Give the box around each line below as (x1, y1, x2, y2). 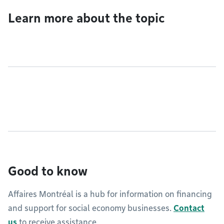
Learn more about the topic (8, 11, 164, 25)
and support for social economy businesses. (8, 203, 173, 213)
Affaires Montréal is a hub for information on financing (8, 189, 212, 199)
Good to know (8, 164, 87, 178)
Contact (173, 203, 204, 213)
